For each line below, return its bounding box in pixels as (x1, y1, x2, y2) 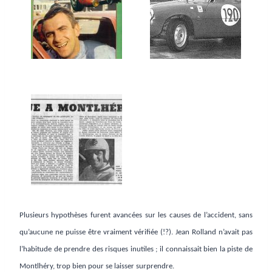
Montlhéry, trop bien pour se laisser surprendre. (19, 262, 174, 270)
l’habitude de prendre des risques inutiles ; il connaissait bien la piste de (19, 245, 253, 253)
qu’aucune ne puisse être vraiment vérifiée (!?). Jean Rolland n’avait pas (19, 228, 253, 236)
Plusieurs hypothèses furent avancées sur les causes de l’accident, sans (19, 211, 253, 219)
